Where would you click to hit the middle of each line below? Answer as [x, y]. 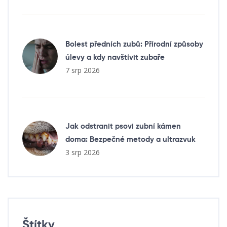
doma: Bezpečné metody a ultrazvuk [130, 140]
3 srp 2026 [83, 153]
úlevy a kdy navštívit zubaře [115, 58]
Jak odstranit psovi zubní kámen [123, 127]
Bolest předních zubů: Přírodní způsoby [134, 45]
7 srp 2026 [83, 70]
